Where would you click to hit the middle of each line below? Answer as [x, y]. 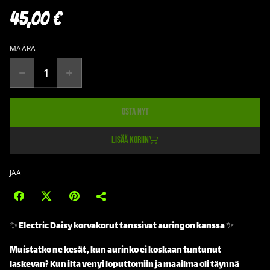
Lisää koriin [130, 140]
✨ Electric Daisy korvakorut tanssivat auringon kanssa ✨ [122, 226]
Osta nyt [135, 111]
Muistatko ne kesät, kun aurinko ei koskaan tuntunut [115, 250]
